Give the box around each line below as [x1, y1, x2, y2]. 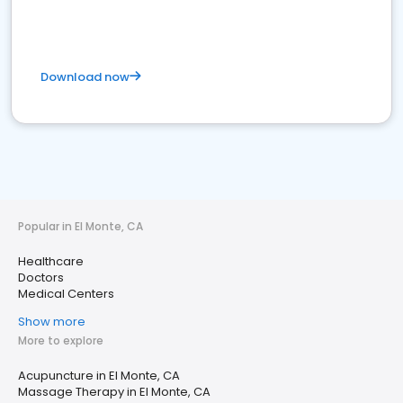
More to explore [18, 333, 103, 348]
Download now [40, 68, 130, 85]
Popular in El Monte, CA [18, 219, 143, 234]
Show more [18, 313, 85, 330]
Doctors [18, 269, 64, 286]
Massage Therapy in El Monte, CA [18, 383, 210, 400]
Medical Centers [18, 285, 114, 302]
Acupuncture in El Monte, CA [18, 367, 180, 384]
